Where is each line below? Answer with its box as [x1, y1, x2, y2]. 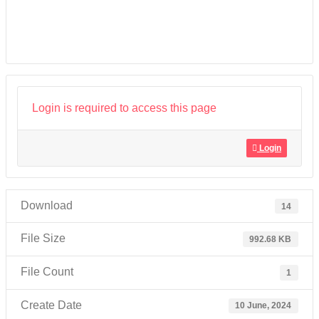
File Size [21, 232, 66, 245]
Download [21, 199, 73, 211]
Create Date [21, 298, 82, 311]
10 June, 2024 [235, 300, 292, 311]
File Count [21, 266, 73, 278]
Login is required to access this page [32, 101, 216, 114]
